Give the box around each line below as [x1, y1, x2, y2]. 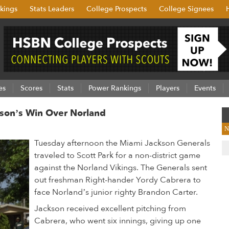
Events [194, 83, 216, 93]
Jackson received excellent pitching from [34, 203, 186, 214]
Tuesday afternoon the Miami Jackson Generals [34, 138, 210, 149]
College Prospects [86, 4, 147, 14]
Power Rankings [88, 83, 141, 93]
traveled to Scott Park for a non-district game [34, 150, 200, 161]
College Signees [159, 4, 214, 14]
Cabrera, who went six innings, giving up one [34, 215, 201, 226]
